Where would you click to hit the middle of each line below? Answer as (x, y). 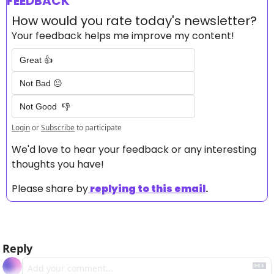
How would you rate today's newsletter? (134, 21)
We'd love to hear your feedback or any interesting (134, 150)
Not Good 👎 (45, 107)
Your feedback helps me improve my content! (123, 36)
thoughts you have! (59, 165)
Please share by (50, 189)
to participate (99, 128)
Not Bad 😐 (41, 83)
